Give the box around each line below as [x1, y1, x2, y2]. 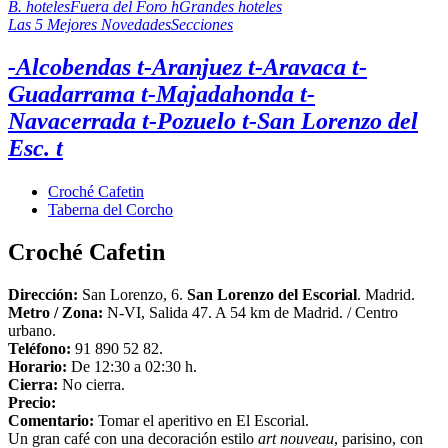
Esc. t [8, 135, 63, 162]
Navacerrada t [8, 108, 149, 135]
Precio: [8, 394, 56, 412]
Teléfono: [8, 340, 71, 358]
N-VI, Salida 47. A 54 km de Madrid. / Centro [103, 304, 398, 322]
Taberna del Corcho [48, 201, 173, 219]
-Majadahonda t [148, 81, 307, 108]
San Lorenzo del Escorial [187, 286, 357, 304]
